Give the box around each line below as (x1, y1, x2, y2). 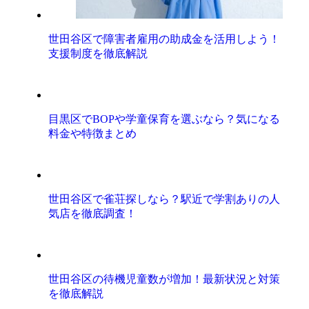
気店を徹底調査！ (48, 208, 137, 219)
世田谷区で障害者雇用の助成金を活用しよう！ (48, 33, 281, 45)
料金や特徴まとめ (48, 128, 137, 139)
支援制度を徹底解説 (48, 48, 148, 59)
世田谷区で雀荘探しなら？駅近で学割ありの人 (48, 193, 281, 205)
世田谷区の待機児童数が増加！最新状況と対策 (48, 273, 281, 285)
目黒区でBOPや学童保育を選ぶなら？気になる (48, 113, 281, 125)
